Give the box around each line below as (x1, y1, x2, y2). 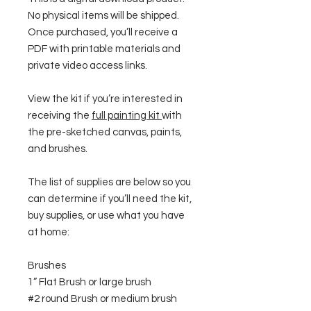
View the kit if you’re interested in (28, 94, 183, 104)
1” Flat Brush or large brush (28, 277, 151, 287)
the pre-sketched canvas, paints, (28, 127, 182, 137)
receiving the (28, 110, 92, 121)
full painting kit (92, 110, 162, 121)
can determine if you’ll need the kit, (28, 194, 192, 204)
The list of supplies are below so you (28, 177, 191, 187)
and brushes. (28, 144, 87, 154)
